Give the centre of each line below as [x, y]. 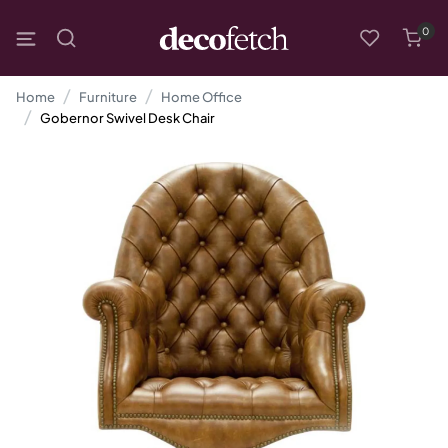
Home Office [201, 97]
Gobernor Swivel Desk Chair [127, 118]
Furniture [108, 97]
